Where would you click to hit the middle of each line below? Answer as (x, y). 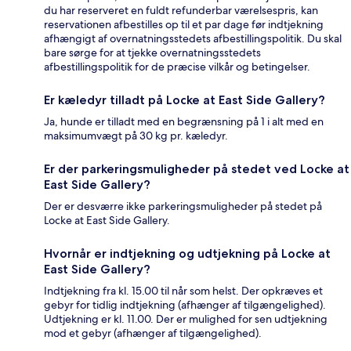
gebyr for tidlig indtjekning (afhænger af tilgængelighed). (185, 305)
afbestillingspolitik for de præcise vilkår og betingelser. (177, 67)
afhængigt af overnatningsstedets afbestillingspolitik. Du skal (193, 39)
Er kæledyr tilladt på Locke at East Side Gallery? (185, 100)
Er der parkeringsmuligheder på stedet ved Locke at (197, 169)
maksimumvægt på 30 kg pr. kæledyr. (136, 136)
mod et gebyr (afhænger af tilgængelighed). (153, 333)
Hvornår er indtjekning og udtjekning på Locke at (187, 254)
